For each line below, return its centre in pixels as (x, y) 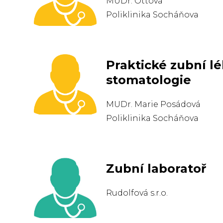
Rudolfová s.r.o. (137, 193)
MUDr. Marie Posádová (154, 104)
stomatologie (149, 80)
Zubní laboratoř (156, 168)
